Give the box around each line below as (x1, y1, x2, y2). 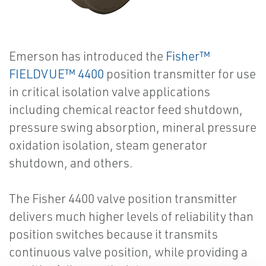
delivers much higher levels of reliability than (9, 208, 254, 224)
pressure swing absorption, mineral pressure (9, 119, 256, 135)
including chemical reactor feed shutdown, (9, 102, 243, 117)
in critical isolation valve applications (9, 84, 210, 99)
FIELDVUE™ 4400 (9, 66, 104, 81)
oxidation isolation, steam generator (9, 137, 207, 153)
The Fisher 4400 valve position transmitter (9, 191, 237, 206)
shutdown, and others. (9, 155, 135, 170)
